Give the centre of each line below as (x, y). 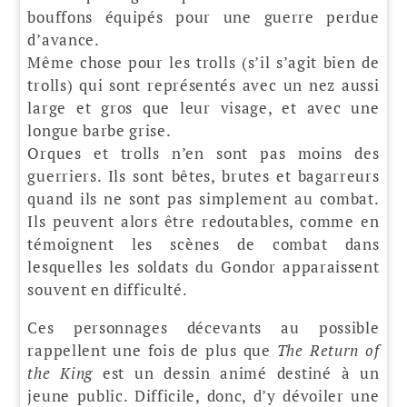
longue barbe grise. (99, 130)
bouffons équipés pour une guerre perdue (203, 16)
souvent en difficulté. (108, 289)
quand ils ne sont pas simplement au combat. (203, 198)
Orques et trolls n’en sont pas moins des (203, 153)
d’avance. (64, 39)
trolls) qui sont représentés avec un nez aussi (203, 84)
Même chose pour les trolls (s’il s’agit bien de (203, 62)
